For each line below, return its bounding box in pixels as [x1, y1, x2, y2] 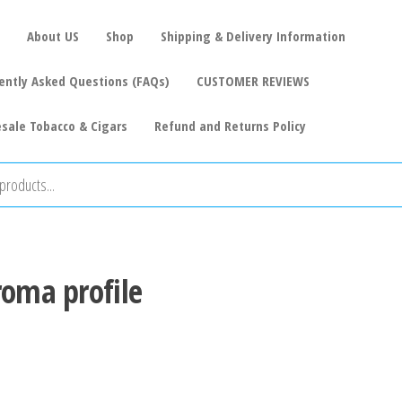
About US [26, 27, 79, 45]
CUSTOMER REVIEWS [196, 72, 310, 90]
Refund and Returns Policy [153, 117, 306, 135]
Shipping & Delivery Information [160, 27, 345, 45]
